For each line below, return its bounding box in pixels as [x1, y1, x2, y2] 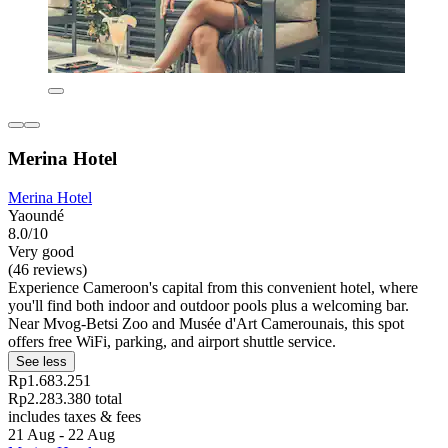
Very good [8, 242, 74, 260]
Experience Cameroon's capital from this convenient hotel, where [8, 278, 418, 296]
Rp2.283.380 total [8, 389, 122, 407]
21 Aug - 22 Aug [8, 425, 115, 443]
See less [16, 353, 67, 369]
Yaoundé [8, 206, 64, 224]
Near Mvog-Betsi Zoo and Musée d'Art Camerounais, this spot [8, 314, 404, 332]
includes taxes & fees [8, 407, 141, 425]
